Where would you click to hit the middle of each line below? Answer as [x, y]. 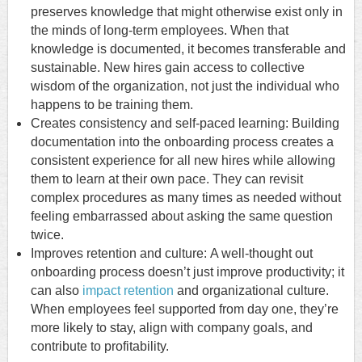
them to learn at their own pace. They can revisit [167, 179]
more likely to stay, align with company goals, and [172, 328]
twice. [47, 235]
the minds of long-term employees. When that [161, 31]
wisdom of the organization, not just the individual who [185, 86]
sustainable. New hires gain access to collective [168, 68]
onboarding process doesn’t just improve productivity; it [187, 272]
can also [57, 291]
